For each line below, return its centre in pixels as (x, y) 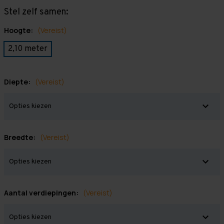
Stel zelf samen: (36, 12)
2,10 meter (28, 49)
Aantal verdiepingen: (42, 193)
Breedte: (20, 137)
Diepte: (18, 82)
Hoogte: (19, 30)
